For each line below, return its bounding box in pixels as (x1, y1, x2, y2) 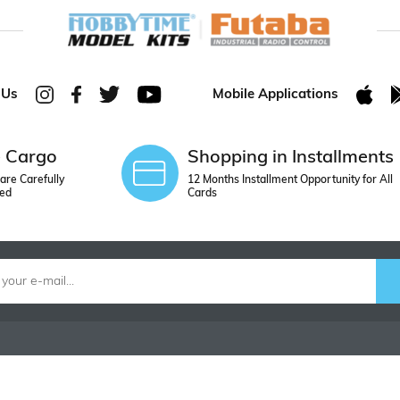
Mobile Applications (212, 87, 339, 102)
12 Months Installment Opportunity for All (187, 175, 393, 187)
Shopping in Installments (187, 149, 394, 168)
